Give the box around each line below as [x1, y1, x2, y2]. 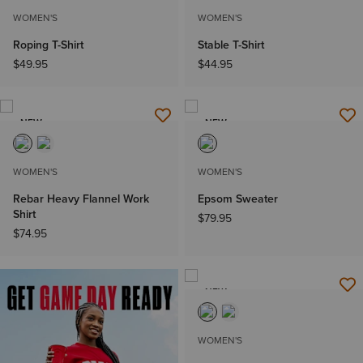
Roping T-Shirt [13, 36, 83, 54]
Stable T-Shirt [198, 36, 264, 54]
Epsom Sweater [198, 190, 278, 207]
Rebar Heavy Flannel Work [13, 190, 149, 207]
